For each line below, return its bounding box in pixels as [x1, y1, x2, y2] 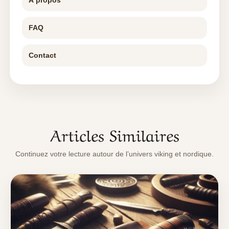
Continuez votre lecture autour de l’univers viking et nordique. [15, 149, 214, 158]
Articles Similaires [50, 122, 179, 146]
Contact [29, 51, 56, 59]
